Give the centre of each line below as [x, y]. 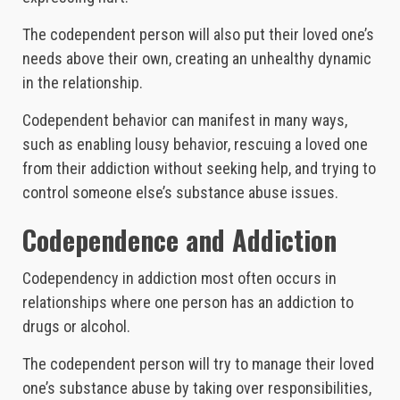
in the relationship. [83, 83]
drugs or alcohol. [76, 327]
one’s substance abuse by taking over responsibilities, [197, 388]
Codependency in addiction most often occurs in [179, 279]
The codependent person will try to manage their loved [198, 364]
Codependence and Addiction [179, 240]
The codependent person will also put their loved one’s [198, 35]
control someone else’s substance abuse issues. [180, 193]
